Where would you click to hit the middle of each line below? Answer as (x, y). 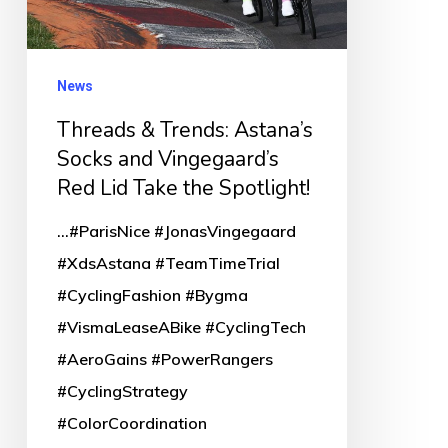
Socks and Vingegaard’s (167, 158)
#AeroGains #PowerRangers (164, 358)
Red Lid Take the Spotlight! (183, 187)
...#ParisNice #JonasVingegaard (176, 230)
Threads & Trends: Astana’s (184, 129)
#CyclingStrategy (122, 390)
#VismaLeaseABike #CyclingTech (181, 326)
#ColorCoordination (131, 422)
